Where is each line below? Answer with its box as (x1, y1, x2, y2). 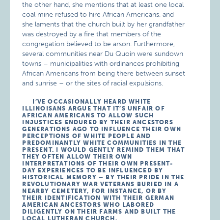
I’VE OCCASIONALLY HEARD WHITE (22, 98, 151, 106)
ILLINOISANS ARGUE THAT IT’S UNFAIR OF (22, 105, 165, 112)
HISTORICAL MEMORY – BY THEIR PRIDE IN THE (22, 174, 185, 181)
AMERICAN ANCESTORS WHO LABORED (22, 201, 155, 209)
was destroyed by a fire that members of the (22, 30, 162, 39)
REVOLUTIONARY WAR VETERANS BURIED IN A (22, 181, 179, 188)
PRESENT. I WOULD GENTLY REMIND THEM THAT (22, 146, 185, 154)
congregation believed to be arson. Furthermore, (22, 40, 175, 49)
